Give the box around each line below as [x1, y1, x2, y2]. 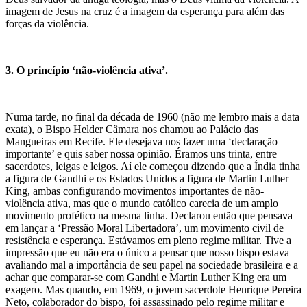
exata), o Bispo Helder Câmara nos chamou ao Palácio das [5, 123, 258, 135]
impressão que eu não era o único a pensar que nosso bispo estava [5, 246, 289, 258]
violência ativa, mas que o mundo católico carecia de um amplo [5, 197, 278, 209]
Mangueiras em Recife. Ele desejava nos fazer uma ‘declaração [5, 135, 278, 147]
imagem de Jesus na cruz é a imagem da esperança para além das [5, 5, 284, 17]
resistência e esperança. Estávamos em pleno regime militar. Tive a [5, 234, 291, 246]
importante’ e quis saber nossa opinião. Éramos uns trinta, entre [5, 147, 277, 160]
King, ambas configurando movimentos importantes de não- [5, 184, 264, 197]
